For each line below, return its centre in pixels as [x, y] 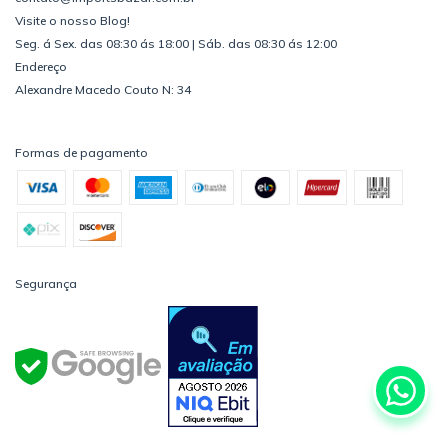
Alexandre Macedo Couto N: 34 [103, 90]
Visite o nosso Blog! [72, 21]
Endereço [41, 67]
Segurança [46, 284]
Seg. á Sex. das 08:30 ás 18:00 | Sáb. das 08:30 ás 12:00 [176, 44]
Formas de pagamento [81, 153]
